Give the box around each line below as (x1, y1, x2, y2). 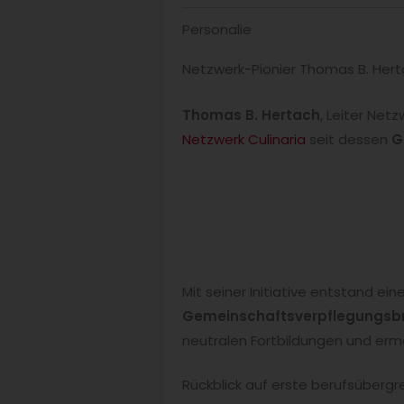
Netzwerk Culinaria (182, 129, 306, 149)
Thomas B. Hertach (182, 105, 320, 124)
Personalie (182, 20, 252, 40)
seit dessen (306, 129, 391, 149)
